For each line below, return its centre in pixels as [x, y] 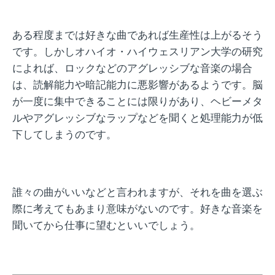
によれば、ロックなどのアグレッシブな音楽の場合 [132, 68]
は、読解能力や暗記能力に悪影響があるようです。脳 [137, 84]
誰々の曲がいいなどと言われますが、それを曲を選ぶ [137, 192]
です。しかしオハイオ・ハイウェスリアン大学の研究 [137, 51]
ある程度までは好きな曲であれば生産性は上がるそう [137, 35]
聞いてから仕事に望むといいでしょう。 [106, 225]
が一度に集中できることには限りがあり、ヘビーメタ [137, 101]
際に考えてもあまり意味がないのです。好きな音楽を [137, 208]
